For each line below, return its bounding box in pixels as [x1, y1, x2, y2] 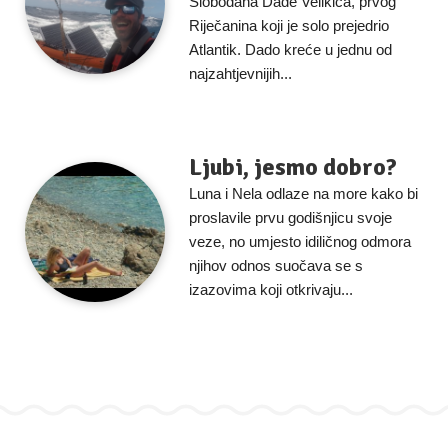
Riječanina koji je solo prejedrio [189, 17, 389, 34]
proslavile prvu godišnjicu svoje [189, 209, 392, 226]
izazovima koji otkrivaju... [189, 281, 353, 298]
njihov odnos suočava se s [189, 257, 363, 274]
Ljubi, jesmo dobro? [189, 152, 397, 182]
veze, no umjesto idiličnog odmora [189, 233, 411, 250]
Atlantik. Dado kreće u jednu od [189, 41, 392, 58]
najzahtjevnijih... [189, 65, 292, 82]
